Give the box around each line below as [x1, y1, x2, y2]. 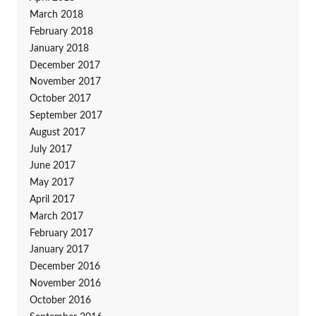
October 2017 [29, 94, 91, 104]
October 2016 [29, 295, 91, 305]
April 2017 [29, 195, 75, 205]
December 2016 [29, 262, 100, 272]
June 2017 [29, 161, 75, 171]
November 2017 [29, 77, 101, 87]
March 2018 [29, 10, 83, 20]
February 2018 [29, 27, 93, 37]
